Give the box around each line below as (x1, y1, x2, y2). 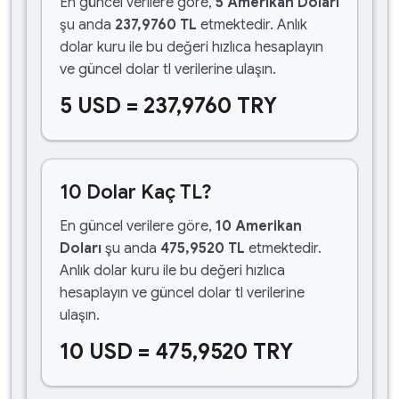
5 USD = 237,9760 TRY (60, 93, 277, 119)
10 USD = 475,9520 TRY (60, 338, 293, 365)
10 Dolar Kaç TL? (60, 180, 212, 204)
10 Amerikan (216, 217, 302, 235)
